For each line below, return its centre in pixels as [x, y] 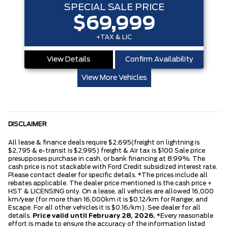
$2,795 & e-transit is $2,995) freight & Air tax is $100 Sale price [107, 151]
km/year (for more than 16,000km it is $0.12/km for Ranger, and [108, 200]
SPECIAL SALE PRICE [114, 8]
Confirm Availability [159, 60]
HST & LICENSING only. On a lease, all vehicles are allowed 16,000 [111, 192]
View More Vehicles [114, 78]
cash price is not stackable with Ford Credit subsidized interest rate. [113, 167]
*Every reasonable [184, 216]
